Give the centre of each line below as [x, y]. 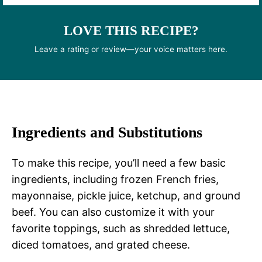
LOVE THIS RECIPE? [131, 30]
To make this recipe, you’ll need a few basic [119, 163]
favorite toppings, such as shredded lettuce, [121, 229]
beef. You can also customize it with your [113, 212]
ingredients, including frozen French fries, [115, 180]
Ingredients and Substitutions [107, 133]
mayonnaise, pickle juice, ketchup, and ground [126, 196]
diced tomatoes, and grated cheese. [101, 245]
